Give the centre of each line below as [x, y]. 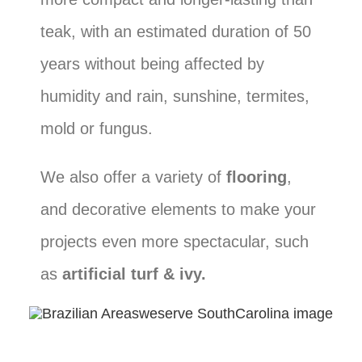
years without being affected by [152, 64]
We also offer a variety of [133, 177]
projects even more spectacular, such [175, 242]
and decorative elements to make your [178, 209]
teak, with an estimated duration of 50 [176, 32]
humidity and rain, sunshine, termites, [175, 96]
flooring [257, 177]
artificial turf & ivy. [134, 274]
